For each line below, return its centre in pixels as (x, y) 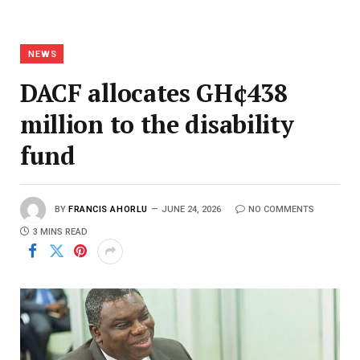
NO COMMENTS (281, 209)
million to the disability (157, 124)
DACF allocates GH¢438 (154, 92)
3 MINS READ (60, 231)
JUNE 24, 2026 (191, 209)
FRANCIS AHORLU (108, 209)
